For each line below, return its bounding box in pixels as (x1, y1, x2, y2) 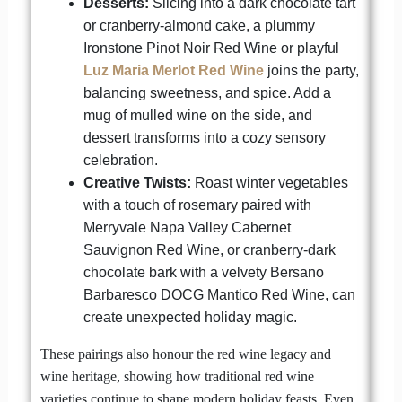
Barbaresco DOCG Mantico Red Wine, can (83, 286, 355, 302)
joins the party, (263, 62, 359, 78)
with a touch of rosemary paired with (83, 197, 311, 213)
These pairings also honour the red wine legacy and (39, 345, 331, 362)
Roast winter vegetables (190, 174, 348, 190)
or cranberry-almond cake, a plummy (83, 17, 315, 33)
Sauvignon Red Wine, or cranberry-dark (83, 241, 336, 258)
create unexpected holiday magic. (83, 309, 297, 325)
